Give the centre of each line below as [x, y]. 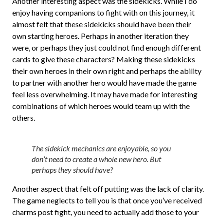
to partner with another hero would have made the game [104, 82]
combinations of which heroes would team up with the [101, 106]
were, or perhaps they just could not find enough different [107, 47]
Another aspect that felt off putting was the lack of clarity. [108, 188]
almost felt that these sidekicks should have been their [102, 24]
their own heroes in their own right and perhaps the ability [107, 71]
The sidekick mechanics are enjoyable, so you [101, 148]
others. [24, 117]
